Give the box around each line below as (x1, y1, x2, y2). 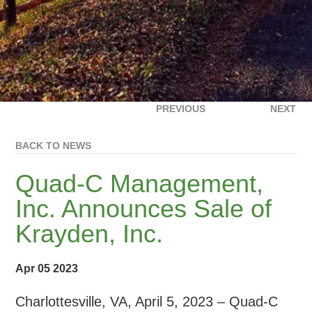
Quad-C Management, (15, 169, 264, 198)
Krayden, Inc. (15, 219, 164, 248)
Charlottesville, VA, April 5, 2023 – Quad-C (15, 293, 279, 309)
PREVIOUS (156, 102, 205, 114)
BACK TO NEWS (15, 139, 92, 151)
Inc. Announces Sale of (15, 194, 272, 223)
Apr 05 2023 (15, 262, 79, 274)
